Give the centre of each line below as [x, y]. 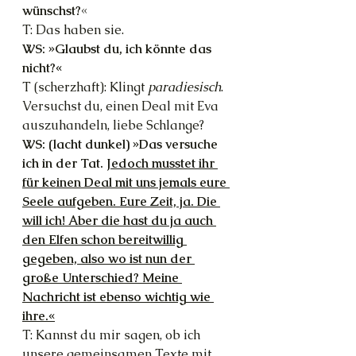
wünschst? [52, 11]
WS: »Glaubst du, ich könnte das [118, 49]
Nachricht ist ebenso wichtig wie [118, 297]
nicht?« [42, 68]
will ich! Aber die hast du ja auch [119, 221]
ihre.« [39, 316]
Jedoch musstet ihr [162, 163]
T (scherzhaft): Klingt [85, 87]
